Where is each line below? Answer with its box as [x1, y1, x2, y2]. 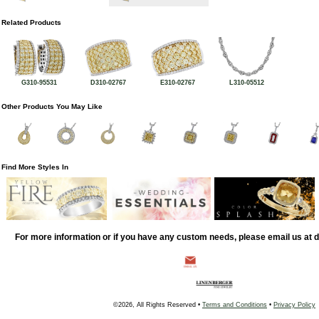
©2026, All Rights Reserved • [113, 301, 202, 309]
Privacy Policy [273, 301, 315, 309]
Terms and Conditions [202, 301, 267, 309]
